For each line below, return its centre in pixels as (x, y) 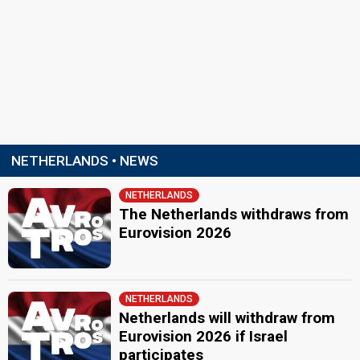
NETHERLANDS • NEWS (85, 161)
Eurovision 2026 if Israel (204, 336)
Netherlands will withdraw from (227, 317)
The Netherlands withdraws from (234, 214)
